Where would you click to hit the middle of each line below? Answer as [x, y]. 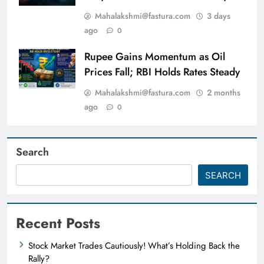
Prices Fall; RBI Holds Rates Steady [162, 72]
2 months [224, 92]
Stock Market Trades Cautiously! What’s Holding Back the [134, 245]
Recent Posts [58, 223]
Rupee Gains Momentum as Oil [155, 56]
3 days [219, 16]
